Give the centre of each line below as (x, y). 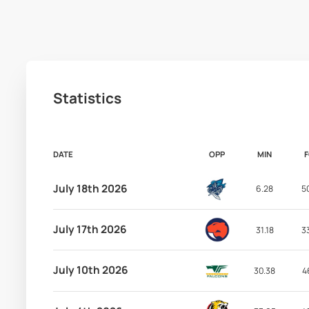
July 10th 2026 (90, 270)
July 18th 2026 (90, 188)
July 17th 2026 (90, 230)
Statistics (87, 98)
